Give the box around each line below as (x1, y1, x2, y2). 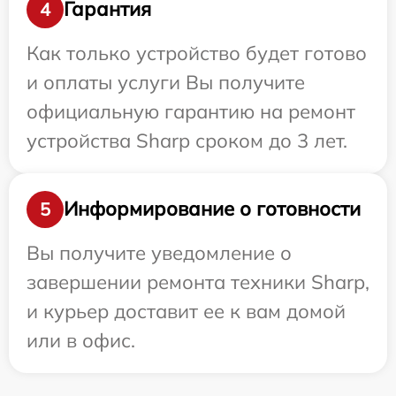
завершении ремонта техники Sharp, (27, 269, 369, 294)
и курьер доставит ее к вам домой (27, 298, 346, 324)
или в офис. (27, 327, 135, 353)
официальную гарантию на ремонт (27, 98, 355, 124)
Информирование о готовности (64, 196, 361, 222)
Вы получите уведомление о (27, 240, 292, 265)
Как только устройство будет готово (27, 40, 367, 65)
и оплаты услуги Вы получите (27, 69, 305, 95)
